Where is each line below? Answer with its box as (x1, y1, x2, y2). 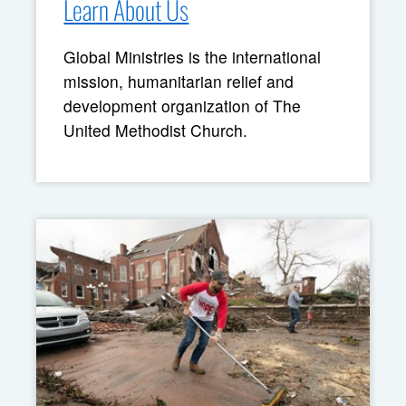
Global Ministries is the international (63, 44, 322, 68)
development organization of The (63, 93, 302, 117)
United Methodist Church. (63, 118, 248, 141)
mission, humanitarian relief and (63, 69, 295, 92)
